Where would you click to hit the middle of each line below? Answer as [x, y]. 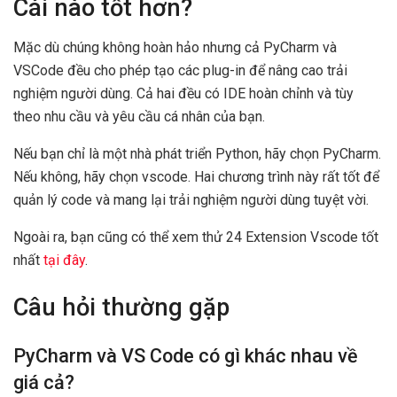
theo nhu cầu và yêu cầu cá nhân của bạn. [139, 116]
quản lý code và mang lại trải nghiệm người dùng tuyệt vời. [191, 199]
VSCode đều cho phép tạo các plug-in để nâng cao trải [180, 70]
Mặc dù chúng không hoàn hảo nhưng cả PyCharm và [175, 47]
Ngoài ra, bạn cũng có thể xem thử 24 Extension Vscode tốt [196, 237]
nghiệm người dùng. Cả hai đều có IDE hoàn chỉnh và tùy [183, 93]
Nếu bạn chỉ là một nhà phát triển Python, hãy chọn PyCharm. [197, 153]
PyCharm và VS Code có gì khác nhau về [186, 355]
